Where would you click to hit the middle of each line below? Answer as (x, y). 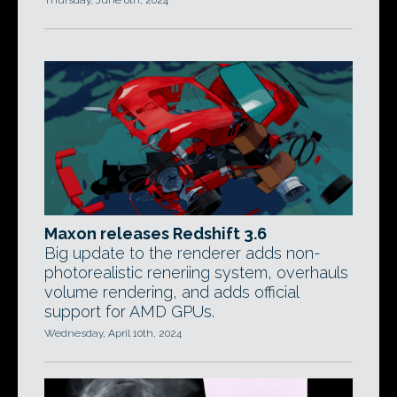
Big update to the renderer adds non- (183, 253)
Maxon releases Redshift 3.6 (156, 234)
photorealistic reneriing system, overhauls (196, 272)
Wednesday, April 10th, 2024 (113, 333)
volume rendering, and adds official (171, 292)
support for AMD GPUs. (129, 311)
